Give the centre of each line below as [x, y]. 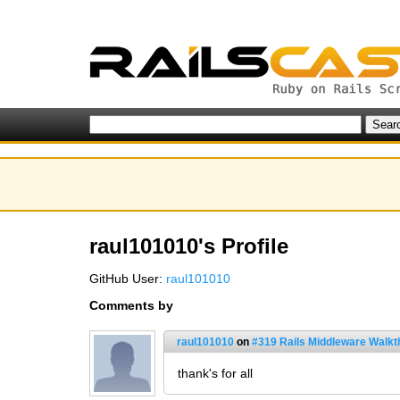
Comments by [131, 305]
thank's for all [215, 373]
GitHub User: [128, 279]
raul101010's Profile [189, 246]
